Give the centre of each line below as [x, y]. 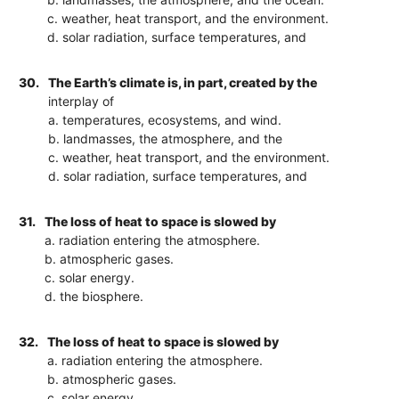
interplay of [81, 101]
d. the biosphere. [94, 296]
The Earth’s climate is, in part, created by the [183, 82]
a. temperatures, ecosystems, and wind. [165, 119]
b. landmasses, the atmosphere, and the [166, 138]
